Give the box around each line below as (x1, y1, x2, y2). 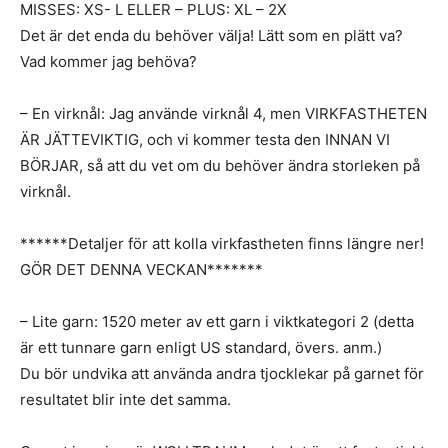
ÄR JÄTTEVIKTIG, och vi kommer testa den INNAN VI (20, 130, 390, 150)
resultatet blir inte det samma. (20, 390, 231, 410)
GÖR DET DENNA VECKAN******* (20, 260, 263, 280)
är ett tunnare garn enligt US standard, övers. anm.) (20, 338, 382, 358)
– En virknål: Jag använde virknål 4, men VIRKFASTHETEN (20, 104, 427, 124)
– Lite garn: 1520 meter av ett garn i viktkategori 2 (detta (20, 312, 414, 332)
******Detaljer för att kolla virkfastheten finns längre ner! (20, 234, 424, 254)
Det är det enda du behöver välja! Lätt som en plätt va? (20, 26, 403, 46)
